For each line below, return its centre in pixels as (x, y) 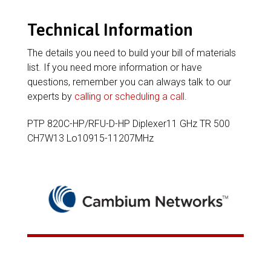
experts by (51, 96)
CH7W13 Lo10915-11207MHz (90, 138)
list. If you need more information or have (114, 67)
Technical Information (110, 30)
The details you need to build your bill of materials (131, 53)
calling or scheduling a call (129, 96)
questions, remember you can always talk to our (129, 82)
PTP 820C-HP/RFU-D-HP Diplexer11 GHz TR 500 (128, 124)
